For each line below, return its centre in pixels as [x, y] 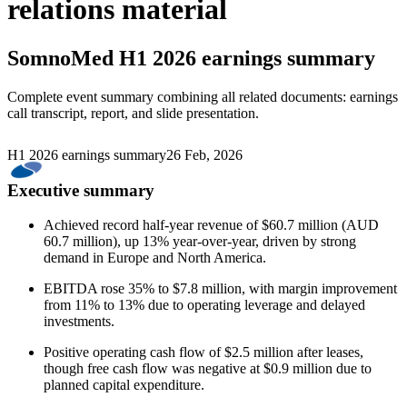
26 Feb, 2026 [204, 154]
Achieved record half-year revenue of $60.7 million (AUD [211, 225]
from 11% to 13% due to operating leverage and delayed [204, 305]
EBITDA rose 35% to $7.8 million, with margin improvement [220, 289]
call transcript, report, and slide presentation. [133, 113]
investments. [79, 322]
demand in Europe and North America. [155, 258]
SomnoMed [60, 58]
